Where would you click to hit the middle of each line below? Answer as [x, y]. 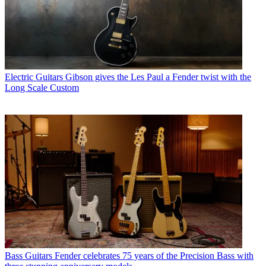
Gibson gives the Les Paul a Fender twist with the [158, 77]
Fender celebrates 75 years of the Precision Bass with [154, 255]
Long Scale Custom [42, 88]
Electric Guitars [34, 77]
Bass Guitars [28, 255]
